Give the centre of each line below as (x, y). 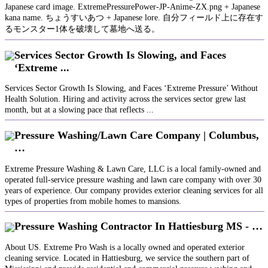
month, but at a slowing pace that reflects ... (79, 110)
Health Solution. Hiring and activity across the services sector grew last (125, 99)
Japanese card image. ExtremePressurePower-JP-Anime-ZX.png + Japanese (133, 7)
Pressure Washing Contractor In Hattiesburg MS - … (138, 226)
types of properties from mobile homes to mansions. (93, 201)
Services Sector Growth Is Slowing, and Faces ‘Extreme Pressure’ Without (131, 89)
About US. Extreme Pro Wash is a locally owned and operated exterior (125, 247)
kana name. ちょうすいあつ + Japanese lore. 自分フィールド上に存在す (134, 18)
